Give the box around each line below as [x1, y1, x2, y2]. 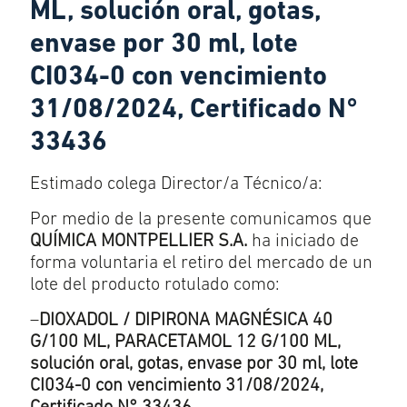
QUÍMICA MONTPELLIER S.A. [30, 233, 247, 251]
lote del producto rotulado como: [30, 276, 280, 294]
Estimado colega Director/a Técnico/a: [30, 175, 323, 194]
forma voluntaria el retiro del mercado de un [30, 254, 372, 273]
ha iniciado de [247, 233, 359, 251]
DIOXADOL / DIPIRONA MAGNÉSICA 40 [39, 312, 333, 330]
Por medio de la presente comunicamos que [30, 211, 372, 229]
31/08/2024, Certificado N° [30, 96, 358, 124]
